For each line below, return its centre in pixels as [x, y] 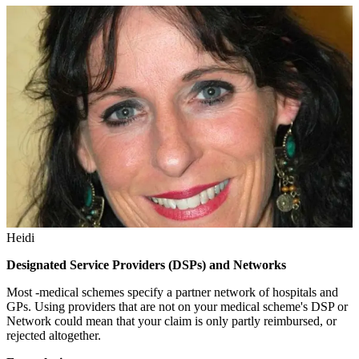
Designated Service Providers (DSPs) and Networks [146, 264]
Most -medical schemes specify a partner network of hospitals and [172, 292]
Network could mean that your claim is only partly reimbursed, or [171, 321]
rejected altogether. [54, 335]
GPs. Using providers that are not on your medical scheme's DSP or [177, 306]
